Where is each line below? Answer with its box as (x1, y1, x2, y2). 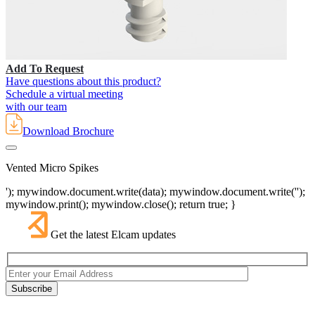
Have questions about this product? (6, 75, 161, 88)
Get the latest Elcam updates (51, 229, 176, 241)
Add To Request (6, 63, 84, 75)
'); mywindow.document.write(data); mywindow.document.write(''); (6, 186, 305, 198)
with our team (6, 101, 67, 113)
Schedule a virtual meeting (6, 88, 123, 101)
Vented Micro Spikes (6, 162, 98, 174)
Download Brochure (22, 125, 114, 138)
